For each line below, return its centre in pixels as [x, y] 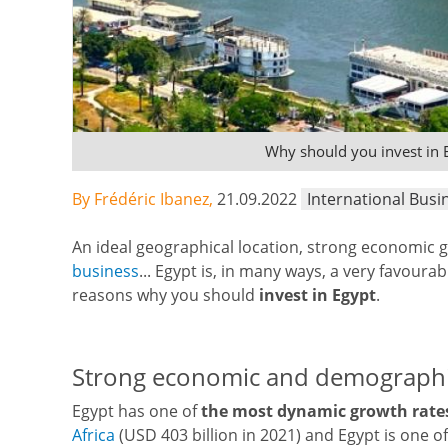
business [105, 271]
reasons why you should [165, 295]
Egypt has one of [136, 411]
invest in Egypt [317, 295]
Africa [93, 435]
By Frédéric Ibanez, [144, 199]
